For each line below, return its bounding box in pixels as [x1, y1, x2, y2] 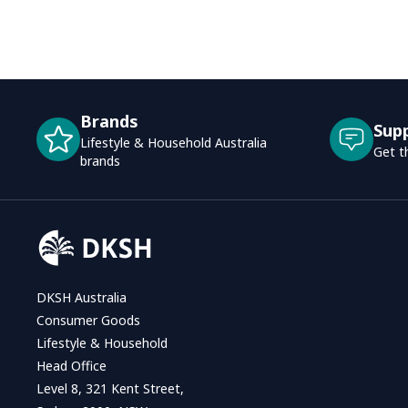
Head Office [36, 356, 107, 374]
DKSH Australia [36, 288, 127, 306]
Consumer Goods [36, 311, 140, 329]
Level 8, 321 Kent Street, [36, 379, 184, 397]
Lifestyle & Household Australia [79, 133, 267, 151]
